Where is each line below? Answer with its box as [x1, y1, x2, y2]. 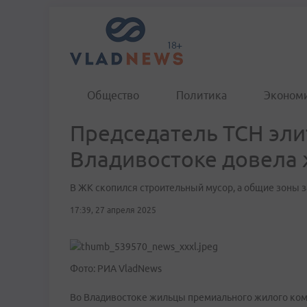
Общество [87, 89, 139, 101]
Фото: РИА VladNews [70, 263, 162, 274]
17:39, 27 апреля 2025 [70, 206, 156, 214]
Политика [176, 89, 227, 101]
